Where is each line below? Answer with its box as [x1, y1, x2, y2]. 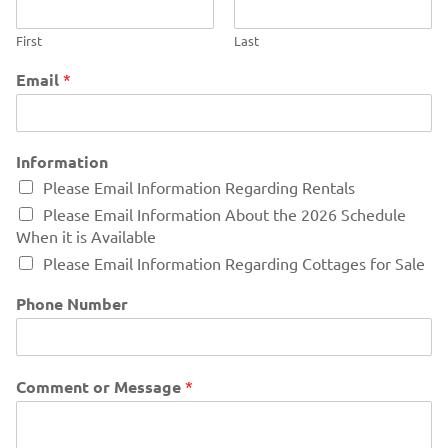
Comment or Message [16, 376, 185, 397]
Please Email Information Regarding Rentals [43, 177, 355, 197]
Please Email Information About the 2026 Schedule [43, 204, 406, 224]
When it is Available [16, 226, 156, 246]
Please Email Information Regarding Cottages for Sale [43, 253, 425, 273]
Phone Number [16, 293, 128, 314]
